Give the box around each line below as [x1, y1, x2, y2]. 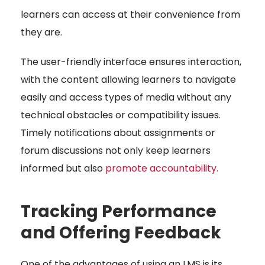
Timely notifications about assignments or [21, 126, 215, 140]
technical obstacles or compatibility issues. [21, 108, 221, 122]
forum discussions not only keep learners [21, 144, 211, 158]
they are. [21, 25, 62, 40]
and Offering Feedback [21, 221, 221, 245]
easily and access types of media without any [21, 91, 231, 105]
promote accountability [105, 161, 216, 176]
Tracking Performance [21, 200, 216, 224]
